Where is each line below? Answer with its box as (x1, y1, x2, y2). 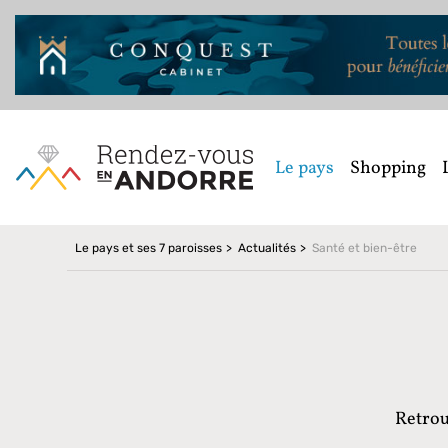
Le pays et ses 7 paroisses (75, 241, 223, 256)
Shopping (350, 156, 426, 182)
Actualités (238, 241, 297, 256)
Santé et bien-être (312, 241, 418, 256)
